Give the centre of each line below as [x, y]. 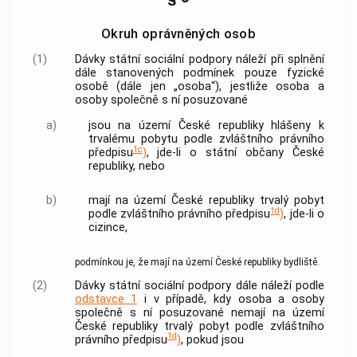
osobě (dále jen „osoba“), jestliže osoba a [199, 86]
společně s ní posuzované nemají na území [199, 312]
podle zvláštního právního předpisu [179, 214]
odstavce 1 [106, 299]
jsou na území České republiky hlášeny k [206, 126]
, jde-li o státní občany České [235, 153]
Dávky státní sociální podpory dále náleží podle [199, 285]
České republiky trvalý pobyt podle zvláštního [199, 326]
